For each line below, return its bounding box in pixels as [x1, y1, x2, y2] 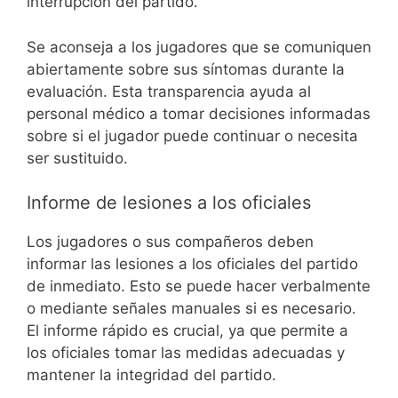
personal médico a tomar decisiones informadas [27, 104, 370, 123]
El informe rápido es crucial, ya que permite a [27, 322, 348, 340]
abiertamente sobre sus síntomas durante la [27, 60, 345, 78]
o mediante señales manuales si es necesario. [27, 299, 356, 318]
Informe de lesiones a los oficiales [27, 192, 311, 214]
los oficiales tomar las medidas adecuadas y [27, 344, 345, 362]
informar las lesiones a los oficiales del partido [27, 255, 358, 274]
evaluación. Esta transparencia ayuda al [27, 82, 311, 100]
